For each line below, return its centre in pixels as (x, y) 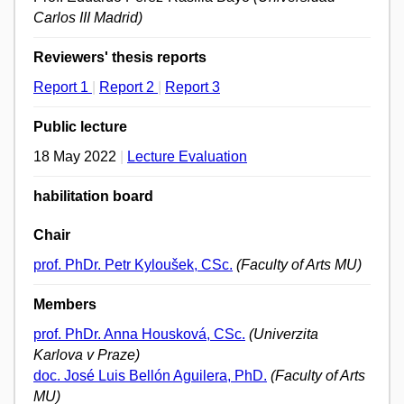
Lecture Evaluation (187, 157)
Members (65, 305)
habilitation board (93, 197)
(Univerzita (284, 335)
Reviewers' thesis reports (120, 58)
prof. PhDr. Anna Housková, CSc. (139, 335)
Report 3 (193, 87)
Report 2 (129, 87)
